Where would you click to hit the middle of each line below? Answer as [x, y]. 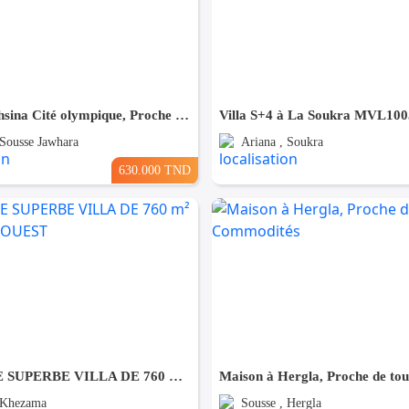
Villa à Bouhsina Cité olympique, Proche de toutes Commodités [182, 115]
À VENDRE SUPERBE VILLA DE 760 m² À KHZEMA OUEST [175, 377]
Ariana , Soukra [282, 142]
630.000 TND [154, 170]
